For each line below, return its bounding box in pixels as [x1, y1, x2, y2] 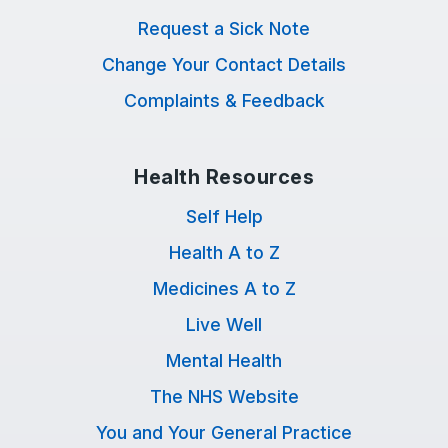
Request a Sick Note [138, 18, 310, 39]
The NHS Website [149, 386, 299, 407]
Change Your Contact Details [102, 54, 346, 75]
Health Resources [134, 165, 314, 189]
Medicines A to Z [152, 278, 296, 299]
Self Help [185, 206, 263, 227]
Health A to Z [168, 242, 280, 263]
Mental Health [166, 350, 282, 371]
